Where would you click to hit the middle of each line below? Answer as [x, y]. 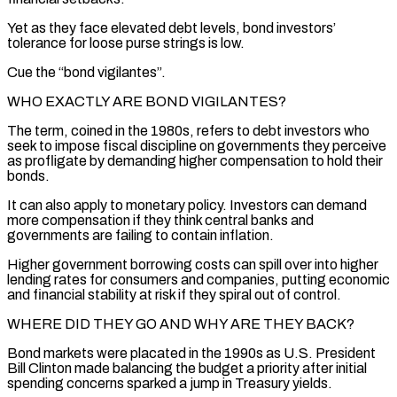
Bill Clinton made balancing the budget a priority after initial [187, 368]
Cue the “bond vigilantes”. [86, 72]
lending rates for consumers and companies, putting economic [198, 279]
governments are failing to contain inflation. [140, 235]
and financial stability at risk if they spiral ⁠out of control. [174, 294]
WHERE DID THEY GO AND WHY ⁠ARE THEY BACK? [181, 323]
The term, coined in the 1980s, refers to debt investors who [188, 130]
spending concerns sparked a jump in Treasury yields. [170, 383]
